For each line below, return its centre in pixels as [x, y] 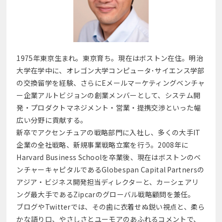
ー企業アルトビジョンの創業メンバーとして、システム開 [109, 95]
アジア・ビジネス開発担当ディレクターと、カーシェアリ [108, 182]
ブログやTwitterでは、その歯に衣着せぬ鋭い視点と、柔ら [111, 206]
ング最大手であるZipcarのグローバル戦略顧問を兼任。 [106, 194]
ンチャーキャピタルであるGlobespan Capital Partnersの [111, 169]
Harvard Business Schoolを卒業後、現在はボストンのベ [109, 157]
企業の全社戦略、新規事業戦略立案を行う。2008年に [103, 144]
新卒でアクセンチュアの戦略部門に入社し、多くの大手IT [109, 132]
